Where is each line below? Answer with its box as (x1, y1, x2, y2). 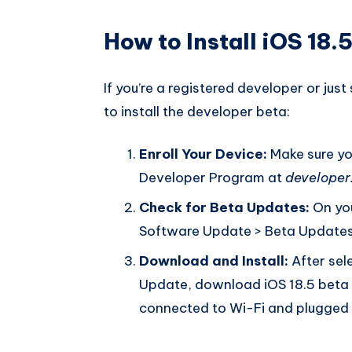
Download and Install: (139, 252, 288, 270)
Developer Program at (139, 169, 285, 187)
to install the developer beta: (104, 103, 290, 121)
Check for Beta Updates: (139, 199, 310, 217)
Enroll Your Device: (139, 145, 267, 163)
